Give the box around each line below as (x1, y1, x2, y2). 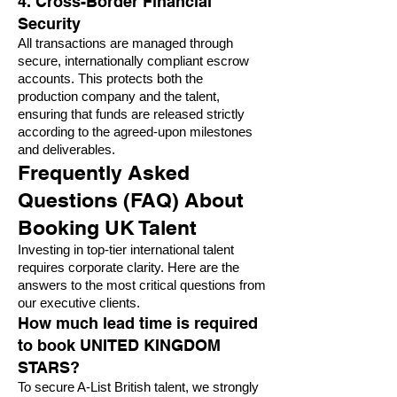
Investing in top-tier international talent (18, 243, 234, 257)
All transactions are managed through (18, 36, 233, 51)
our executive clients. (18, 296, 140, 310)
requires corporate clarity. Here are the (18, 261, 239, 275)
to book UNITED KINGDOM (18, 336, 221, 354)
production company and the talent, (18, 90, 220, 104)
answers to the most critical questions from (18, 278, 266, 292)
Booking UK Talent (18, 215, 197, 239)
